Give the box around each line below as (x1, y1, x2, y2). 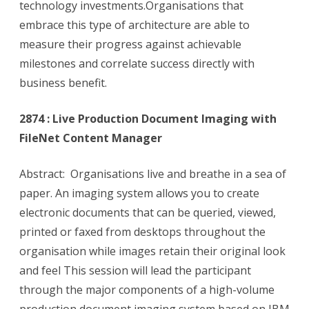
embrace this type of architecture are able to (19, 17, 250, 33)
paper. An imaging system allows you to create (19, 186, 259, 201)
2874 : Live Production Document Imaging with (19, 111, 277, 127)
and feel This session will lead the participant (19, 263, 251, 279)
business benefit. (19, 75, 107, 91)
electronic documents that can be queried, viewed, (19, 205, 276, 221)
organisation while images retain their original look (19, 243, 286, 259)
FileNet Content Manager (19, 130, 162, 146)
